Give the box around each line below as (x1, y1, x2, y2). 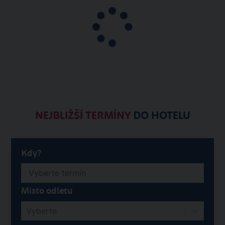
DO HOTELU (130, 108, 190, 122)
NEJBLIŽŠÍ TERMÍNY (35, 108, 131, 122)
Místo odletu (21, 185, 73, 196)
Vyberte (26, 205, 57, 216)
